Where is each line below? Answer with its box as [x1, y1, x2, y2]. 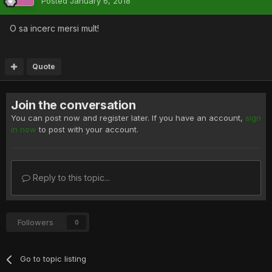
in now [11, 124, 36, 135]
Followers [18, 217, 53, 228]
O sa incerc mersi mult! [10, 23, 99, 34]
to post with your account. [36, 124, 138, 135]
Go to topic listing [20, 254, 87, 264]
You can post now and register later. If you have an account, [11, 113, 245, 123]
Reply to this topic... [30, 172, 110, 183]
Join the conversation [11, 98, 136, 113]
